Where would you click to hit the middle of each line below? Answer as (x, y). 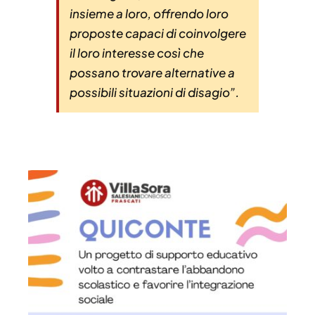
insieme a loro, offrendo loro (149, 14)
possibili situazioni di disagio (150, 92)
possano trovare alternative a (152, 73)
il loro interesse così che (137, 53)
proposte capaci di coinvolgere (158, 33)
